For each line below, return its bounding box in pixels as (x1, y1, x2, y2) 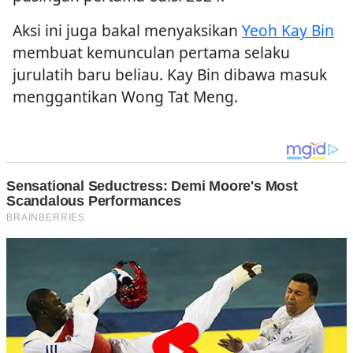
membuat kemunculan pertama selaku (13, 41, 290, 63)
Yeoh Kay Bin (242, 19, 334, 41)
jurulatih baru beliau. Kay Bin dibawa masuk (13, 63, 327, 85)
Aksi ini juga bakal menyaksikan (13, 19, 242, 41)
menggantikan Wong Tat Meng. (13, 85, 238, 107)
